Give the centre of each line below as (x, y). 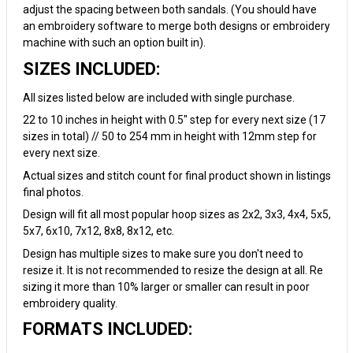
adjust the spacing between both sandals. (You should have (169, 9)
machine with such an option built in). (114, 43)
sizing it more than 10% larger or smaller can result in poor (166, 286)
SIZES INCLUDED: (91, 69)
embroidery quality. (70, 303)
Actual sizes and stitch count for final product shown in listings (176, 175)
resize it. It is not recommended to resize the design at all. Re (173, 270)
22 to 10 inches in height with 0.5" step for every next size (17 (174, 120)
